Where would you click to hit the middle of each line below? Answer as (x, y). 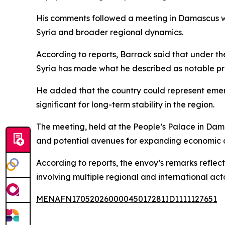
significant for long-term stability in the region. (125, 104)
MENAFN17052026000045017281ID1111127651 (127, 199)
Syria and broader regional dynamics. (110, 32)
